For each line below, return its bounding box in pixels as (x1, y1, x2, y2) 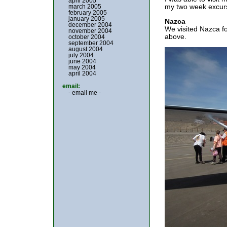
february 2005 (68, 9, 107, 16)
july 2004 (68, 52, 94, 59)
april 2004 (68, 70, 96, 77)
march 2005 (68, 3, 101, 10)
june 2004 (68, 58, 96, 65)
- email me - (68, 89, 101, 96)
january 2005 (68, 15, 105, 22)
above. (165, 32, 186, 41)
